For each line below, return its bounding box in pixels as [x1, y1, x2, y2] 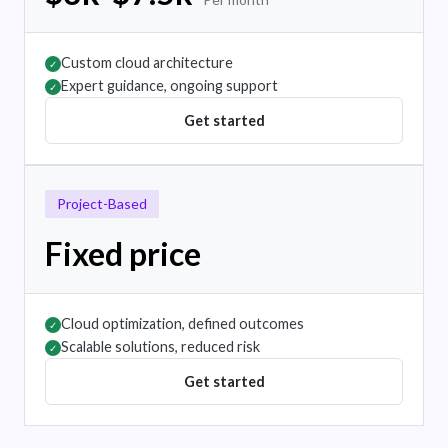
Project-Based [57, 195, 147, 213]
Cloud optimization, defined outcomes [61, 315, 304, 333]
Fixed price [45, 234, 201, 274]
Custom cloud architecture [61, 54, 233, 72]
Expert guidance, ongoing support [61, 77, 278, 95]
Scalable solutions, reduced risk [61, 338, 260, 356]
